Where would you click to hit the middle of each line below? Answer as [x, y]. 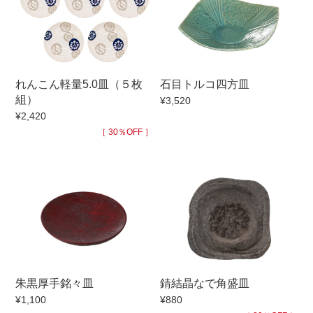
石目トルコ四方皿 [205, 84]
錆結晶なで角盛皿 [205, 283]
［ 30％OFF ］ [125, 132]
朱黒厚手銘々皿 [55, 283]
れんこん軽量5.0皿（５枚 [79, 84]
